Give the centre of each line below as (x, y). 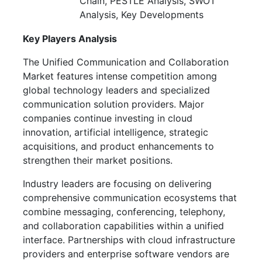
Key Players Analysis (70, 38)
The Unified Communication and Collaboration (126, 62)
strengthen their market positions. (98, 160)
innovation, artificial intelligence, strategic (116, 132)
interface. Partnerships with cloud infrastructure (129, 239)
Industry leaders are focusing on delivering (117, 183)
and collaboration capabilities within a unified (123, 225)
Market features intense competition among (120, 76)
